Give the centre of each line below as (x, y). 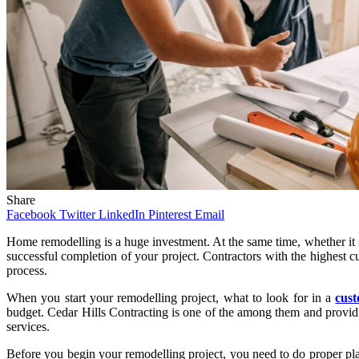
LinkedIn (122, 214)
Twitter (77, 214)
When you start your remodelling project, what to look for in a (171, 297)
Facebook (31, 214)
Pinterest (170, 214)
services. (30, 326)
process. (28, 270)
